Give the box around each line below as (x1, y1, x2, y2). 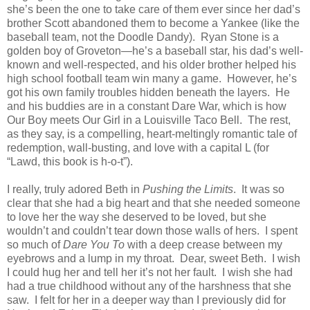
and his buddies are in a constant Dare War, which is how (7, 100, 286, 113)
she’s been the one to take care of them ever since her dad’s (7, 3, 300, 16)
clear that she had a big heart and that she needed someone (7, 197, 300, 210)
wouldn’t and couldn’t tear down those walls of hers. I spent (7, 225, 298, 237)
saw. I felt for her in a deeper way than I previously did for (7, 294, 286, 307)
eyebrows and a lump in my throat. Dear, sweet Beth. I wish (7, 253, 300, 265)
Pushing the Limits (143, 183, 233, 196)
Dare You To (63, 239, 125, 251)
